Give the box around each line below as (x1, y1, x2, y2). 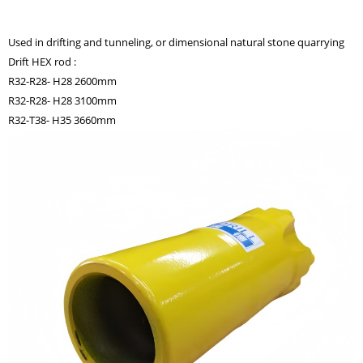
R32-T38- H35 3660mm (8, 113, 116, 128)
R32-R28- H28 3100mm (8, 93, 117, 109)
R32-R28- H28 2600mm (8, 74, 117, 89)
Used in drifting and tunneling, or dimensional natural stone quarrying (8, 35, 344, 50)
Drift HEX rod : (8, 54, 76, 70)
